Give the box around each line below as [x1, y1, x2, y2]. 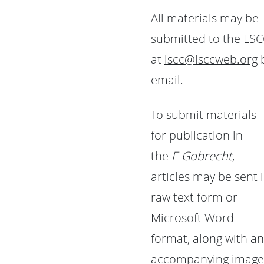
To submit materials [151, 107, 256, 123]
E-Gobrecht [171, 148, 232, 164]
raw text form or [151, 189, 237, 205]
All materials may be [151, 10, 259, 26]
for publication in [151, 127, 243, 143]
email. [151, 72, 183, 88]
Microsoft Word [151, 210, 234, 226]
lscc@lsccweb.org [164, 51, 258, 67]
